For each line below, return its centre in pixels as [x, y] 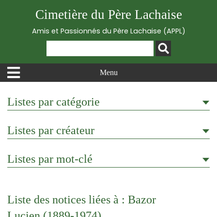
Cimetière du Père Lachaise [108, 15]
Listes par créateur [51, 130]
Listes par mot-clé [50, 159]
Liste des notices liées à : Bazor [82, 200]
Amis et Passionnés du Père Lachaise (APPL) [108, 31]
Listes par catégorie [54, 102]
